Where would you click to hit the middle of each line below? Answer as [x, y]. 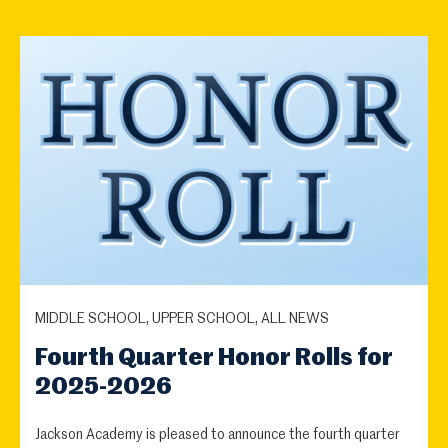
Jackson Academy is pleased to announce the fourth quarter [217, 435]
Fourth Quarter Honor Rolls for [214, 358]
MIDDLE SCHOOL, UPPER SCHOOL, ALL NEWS [182, 319]
